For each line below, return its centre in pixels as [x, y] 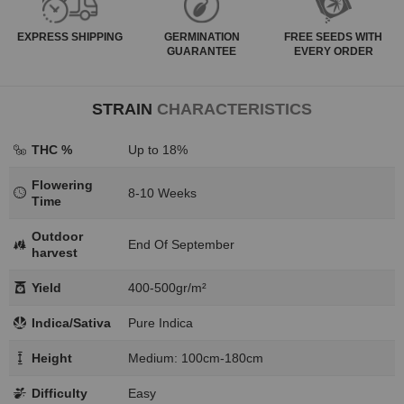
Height [52, 358]
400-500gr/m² [167, 287]
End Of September [181, 244]
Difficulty [60, 393]
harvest [55, 252]
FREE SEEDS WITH [334, 37]
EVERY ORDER [333, 51]
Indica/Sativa [71, 322]
